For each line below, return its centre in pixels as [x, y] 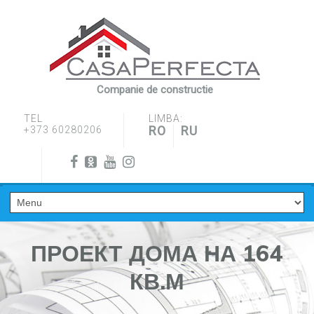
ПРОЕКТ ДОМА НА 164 [157, 253]
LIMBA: [166, 118]
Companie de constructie [155, 90]
